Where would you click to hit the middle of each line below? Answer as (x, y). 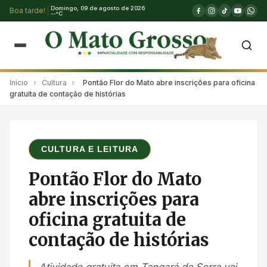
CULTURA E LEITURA (90, 149)
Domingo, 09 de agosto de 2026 (98, 8)
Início (19, 82)
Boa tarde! (27, 10)
